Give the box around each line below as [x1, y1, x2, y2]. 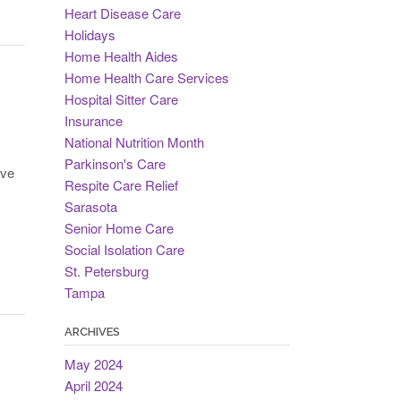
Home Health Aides [64, 47, 178, 65]
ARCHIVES [64, 325, 120, 338]
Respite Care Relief [64, 175, 178, 194]
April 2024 [64, 376, 123, 395]
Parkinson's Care [64, 154, 166, 173]
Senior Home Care [64, 218, 174, 237]
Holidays [64, 25, 115, 44]
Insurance [64, 111, 123, 130]
